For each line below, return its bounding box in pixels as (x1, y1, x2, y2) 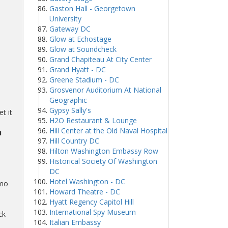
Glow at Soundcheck (49, 44, 117, 54)
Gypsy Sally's (49, 105, 91, 115)
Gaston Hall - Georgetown (49, 4, 135, 13)
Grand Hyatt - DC (49, 65, 106, 74)
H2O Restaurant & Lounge (49, 116, 137, 125)
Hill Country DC (49, 136, 99, 146)
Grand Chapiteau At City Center (49, 54, 152, 64)
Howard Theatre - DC (49, 187, 120, 196)
